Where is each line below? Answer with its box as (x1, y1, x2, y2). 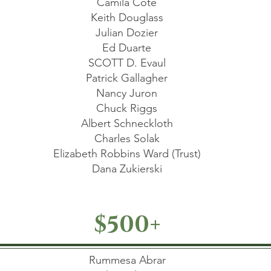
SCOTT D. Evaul (88, 56, 166, 70)
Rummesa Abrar (89, 253, 166, 267)
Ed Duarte (102, 41, 151, 54)
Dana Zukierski (91, 162, 162, 175)
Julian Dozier (96, 26, 158, 39)
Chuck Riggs (96, 102, 157, 115)
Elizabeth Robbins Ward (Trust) (53, 147, 201, 160)
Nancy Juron (96, 87, 157, 100)
